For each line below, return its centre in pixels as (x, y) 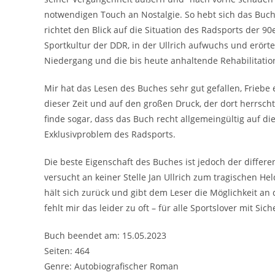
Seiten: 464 (67, 250)
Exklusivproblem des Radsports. (110, 134)
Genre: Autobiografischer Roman (111, 266)
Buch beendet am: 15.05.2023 (105, 235)
